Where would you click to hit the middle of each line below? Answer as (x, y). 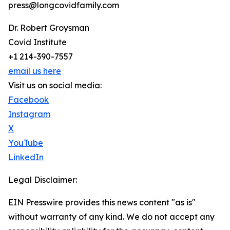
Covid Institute (37, 42)
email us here (35, 71)
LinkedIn (26, 157)
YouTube (26, 143)
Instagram (29, 114)
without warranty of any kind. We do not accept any (111, 217)
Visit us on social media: (55, 85)
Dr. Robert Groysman (49, 28)
